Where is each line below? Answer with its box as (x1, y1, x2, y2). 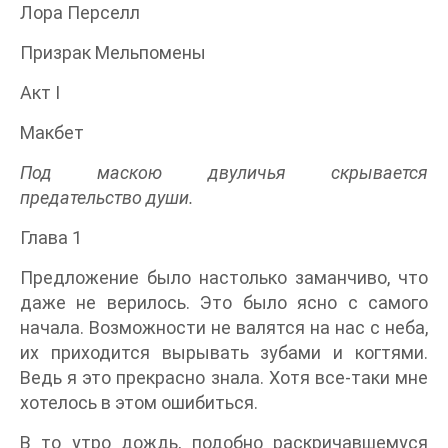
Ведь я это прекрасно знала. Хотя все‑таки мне (20, 367, 428, 389)
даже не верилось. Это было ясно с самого (20, 292, 428, 314)
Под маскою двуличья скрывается (20, 162, 428, 184)
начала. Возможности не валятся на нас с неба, (20, 317, 428, 339)
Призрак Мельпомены (20, 42, 206, 64)
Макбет (20, 122, 84, 144)
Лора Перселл (20, 2, 140, 24)
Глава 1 (20, 227, 82, 249)
